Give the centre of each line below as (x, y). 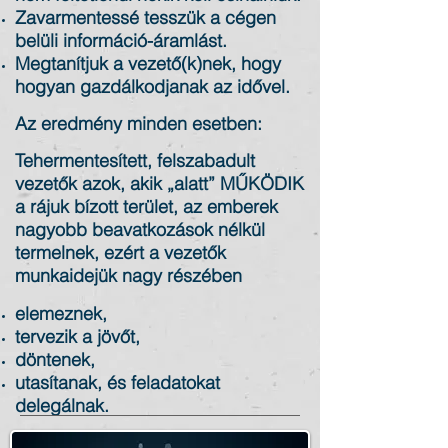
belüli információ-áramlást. (121, 40)
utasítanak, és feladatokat (117, 382)
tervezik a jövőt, (77, 336)
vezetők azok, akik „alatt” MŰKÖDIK (159, 183)
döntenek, (55, 359)
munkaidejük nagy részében (128, 275)
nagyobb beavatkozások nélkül (140, 229)
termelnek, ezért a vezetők (120, 252)
